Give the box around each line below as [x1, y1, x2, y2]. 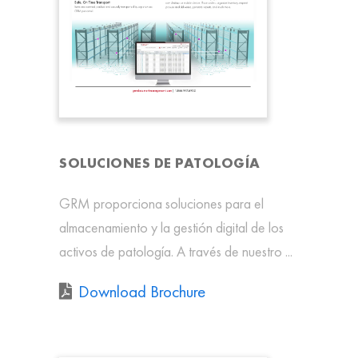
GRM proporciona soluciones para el [59, 193, 264, 213]
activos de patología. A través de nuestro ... [59, 241, 292, 261]
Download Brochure [78, 280, 205, 302]
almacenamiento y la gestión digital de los [59, 217, 284, 237]
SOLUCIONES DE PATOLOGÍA [59, 153, 261, 172]
